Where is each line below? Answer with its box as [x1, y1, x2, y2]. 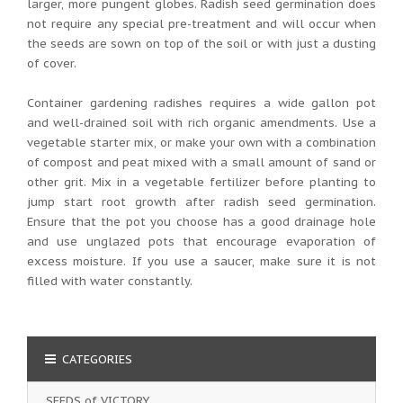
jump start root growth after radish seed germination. [27, 193, 376, 210]
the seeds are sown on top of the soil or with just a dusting [27, 35, 376, 51]
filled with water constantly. [27, 273, 193, 289]
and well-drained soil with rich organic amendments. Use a [27, 114, 376, 130]
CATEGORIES [58, 351, 132, 367]
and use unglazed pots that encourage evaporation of [27, 233, 376, 249]
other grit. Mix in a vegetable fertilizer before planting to [27, 174, 376, 190]
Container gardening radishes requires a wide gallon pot [27, 94, 376, 111]
